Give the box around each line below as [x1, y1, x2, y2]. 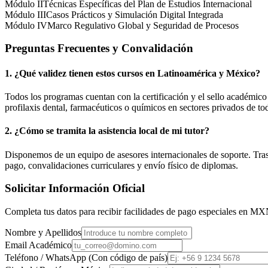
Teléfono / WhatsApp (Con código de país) [5, 252, 167, 263]
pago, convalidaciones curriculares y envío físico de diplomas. [5, 160, 238, 170]
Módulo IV [5, 20, 47, 31]
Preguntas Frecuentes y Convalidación [5, 42, 193, 55]
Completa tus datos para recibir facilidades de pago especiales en [5, 206, 250, 217]
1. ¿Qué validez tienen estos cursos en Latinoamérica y [5, 68, 226, 78]
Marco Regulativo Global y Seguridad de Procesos [47, 20, 239, 31]
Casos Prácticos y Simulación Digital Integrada [46, 9, 223, 20]
